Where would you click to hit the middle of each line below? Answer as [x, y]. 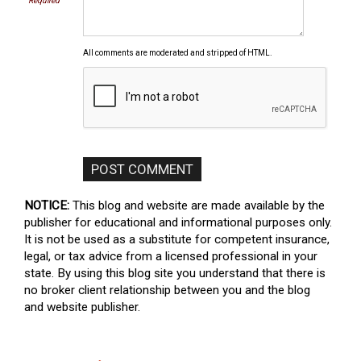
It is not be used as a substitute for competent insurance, [177, 239]
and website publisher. [82, 307]
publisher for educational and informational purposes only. [178, 222]
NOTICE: [47, 205]
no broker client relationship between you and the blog [167, 290]
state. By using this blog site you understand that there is [175, 273]
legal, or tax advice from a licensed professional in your [171, 256]
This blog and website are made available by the [197, 205]
